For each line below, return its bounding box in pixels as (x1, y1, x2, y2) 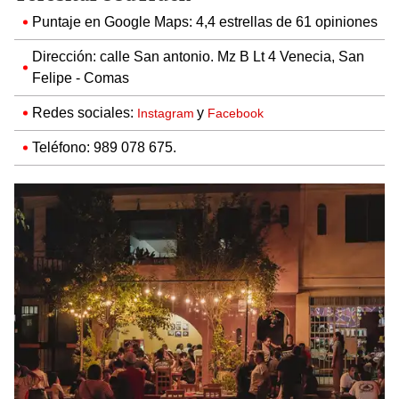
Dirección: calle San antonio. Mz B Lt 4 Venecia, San (32, 47, 364, 65)
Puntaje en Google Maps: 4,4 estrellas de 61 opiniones (32, 12, 378, 30)
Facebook (208, 105, 264, 120)
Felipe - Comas (32, 69, 129, 86)
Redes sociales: (32, 103, 137, 121)
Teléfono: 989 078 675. (32, 138, 176, 156)
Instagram (137, 105, 197, 120)
